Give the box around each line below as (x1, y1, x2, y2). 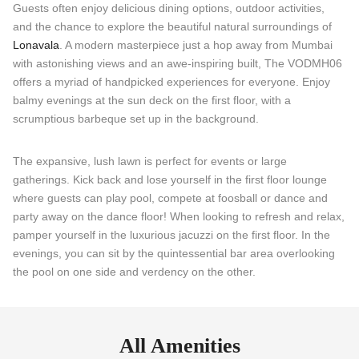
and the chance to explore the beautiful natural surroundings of (13, 20, 332, 34)
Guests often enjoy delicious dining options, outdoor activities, (13, 2, 325, 15)
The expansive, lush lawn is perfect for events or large (13, 155, 287, 168)
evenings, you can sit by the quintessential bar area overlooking (13, 247, 335, 260)
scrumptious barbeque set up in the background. (13, 112, 259, 126)
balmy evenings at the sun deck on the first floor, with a (13, 94, 291, 107)
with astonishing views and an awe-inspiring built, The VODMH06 (13, 57, 342, 71)
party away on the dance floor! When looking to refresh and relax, (13, 210, 345, 224)
